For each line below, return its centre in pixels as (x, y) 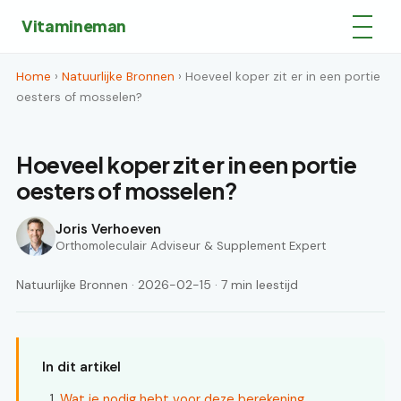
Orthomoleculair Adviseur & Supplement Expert (191, 245)
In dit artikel (81, 367)
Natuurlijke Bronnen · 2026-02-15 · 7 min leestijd (157, 285)
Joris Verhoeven (108, 229)
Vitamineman (74, 26)
